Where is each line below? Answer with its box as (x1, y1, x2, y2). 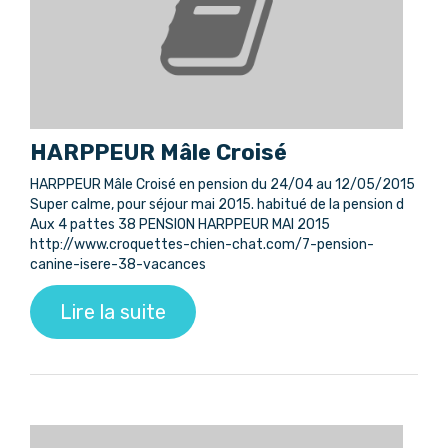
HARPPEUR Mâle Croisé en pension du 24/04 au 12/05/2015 (30, 175, 415, 193)
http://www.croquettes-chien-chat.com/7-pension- (30, 235, 374, 253)
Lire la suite (60, 299, 166, 324)
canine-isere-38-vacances (30, 255, 206, 273)
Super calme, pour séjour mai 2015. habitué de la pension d (30, 195, 404, 213)
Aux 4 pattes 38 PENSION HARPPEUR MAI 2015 (30, 215, 330, 233)
